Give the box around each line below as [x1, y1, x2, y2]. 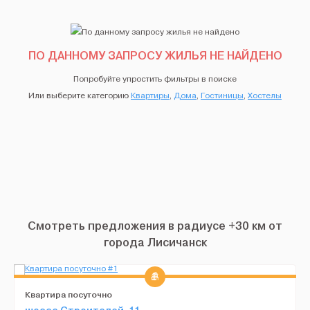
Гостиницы [201, 90, 244, 101]
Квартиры [131, 90, 170, 101]
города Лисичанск [103, 235, 207, 249]
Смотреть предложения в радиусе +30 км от [28, 219, 282, 232]
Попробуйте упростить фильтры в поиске [73, 73, 237, 84]
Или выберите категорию [28, 90, 131, 101]
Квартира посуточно [25, 289, 112, 300]
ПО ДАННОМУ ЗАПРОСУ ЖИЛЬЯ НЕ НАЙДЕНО [28, 48, 282, 62]
